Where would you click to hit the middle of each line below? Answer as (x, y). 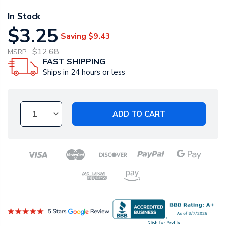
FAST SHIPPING (74, 62)
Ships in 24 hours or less (84, 72)
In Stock (24, 17)
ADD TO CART (139, 114)
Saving (73, 36)
